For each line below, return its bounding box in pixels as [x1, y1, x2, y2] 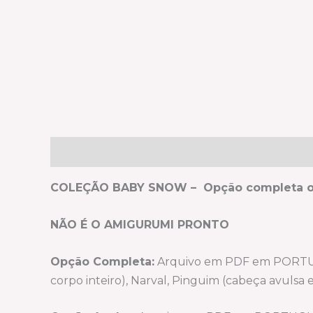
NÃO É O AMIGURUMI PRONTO [50, 218, 229, 231]
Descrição [50, 145, 110, 159]
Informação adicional [124, 145, 252, 159]
